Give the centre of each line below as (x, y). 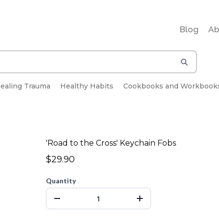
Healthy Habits (87, 86)
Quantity (61, 181)
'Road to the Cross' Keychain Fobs (111, 143)
